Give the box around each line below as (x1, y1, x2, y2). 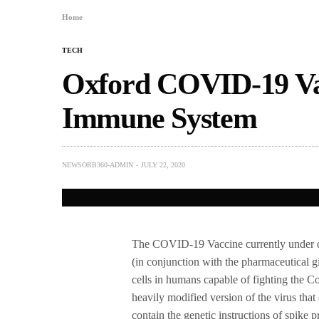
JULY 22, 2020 (141, 161, 185, 169)
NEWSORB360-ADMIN (62, 161, 133, 169)
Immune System (62, 102, 257, 135)
